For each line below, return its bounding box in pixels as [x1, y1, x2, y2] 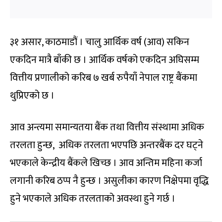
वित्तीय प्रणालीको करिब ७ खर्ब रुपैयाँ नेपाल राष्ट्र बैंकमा [10, 69, 197, 87]
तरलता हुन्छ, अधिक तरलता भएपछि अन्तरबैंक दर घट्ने [10, 137, 203, 154]
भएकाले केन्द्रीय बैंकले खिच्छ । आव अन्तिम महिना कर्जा [10, 155, 202, 172]
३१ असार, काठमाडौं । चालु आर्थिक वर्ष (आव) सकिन [10, 34, 189, 51]
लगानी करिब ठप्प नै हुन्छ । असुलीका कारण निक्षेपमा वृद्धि [10, 172, 209, 190]
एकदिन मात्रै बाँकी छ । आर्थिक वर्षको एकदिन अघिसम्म [10, 52, 199, 69]
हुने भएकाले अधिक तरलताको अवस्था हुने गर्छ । [10, 190, 175, 208]
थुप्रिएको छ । [10, 87, 55, 105]
